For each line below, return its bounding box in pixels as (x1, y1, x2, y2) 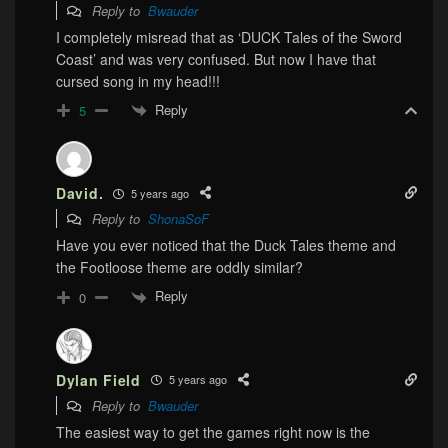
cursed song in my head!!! (56, 70, 220, 91)
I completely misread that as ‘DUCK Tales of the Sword (56, 26, 402, 47)
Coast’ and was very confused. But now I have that (56, 48, 376, 69)
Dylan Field (56, 369, 141, 390)
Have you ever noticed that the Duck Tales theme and (56, 235, 396, 256)
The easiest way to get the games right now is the (56, 421, 370, 442)
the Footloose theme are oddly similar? (56, 257, 303, 278)
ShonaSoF (148, 209, 209, 229)
